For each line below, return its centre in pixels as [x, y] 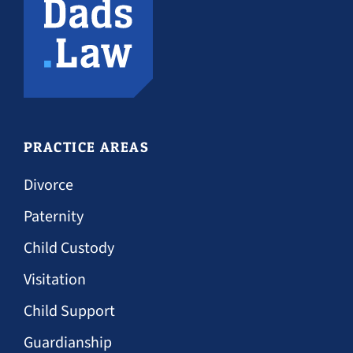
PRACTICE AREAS [87, 147]
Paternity [54, 217]
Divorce [48, 185]
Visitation [55, 280]
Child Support [69, 311]
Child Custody [69, 248]
